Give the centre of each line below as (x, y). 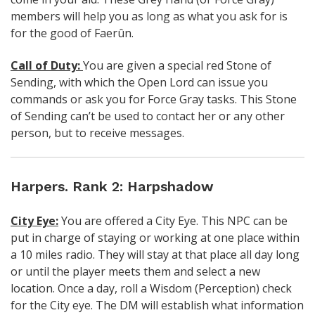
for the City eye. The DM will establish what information (157, 305)
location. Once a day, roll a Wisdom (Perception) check (151, 288)
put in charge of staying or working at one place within (155, 237)
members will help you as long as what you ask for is (149, 16)
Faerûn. (114, 33)
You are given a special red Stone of (177, 65)
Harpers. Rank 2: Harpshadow (112, 186)
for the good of (52, 33)
